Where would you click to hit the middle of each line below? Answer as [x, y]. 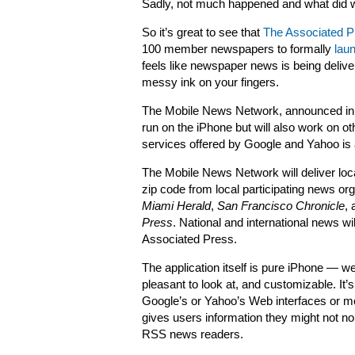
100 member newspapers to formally [238, 49]
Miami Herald [176, 206]
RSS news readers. [193, 334]
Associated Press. [189, 239]
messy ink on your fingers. [210, 82]
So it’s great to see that [202, 32]
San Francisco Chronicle [281, 206]
